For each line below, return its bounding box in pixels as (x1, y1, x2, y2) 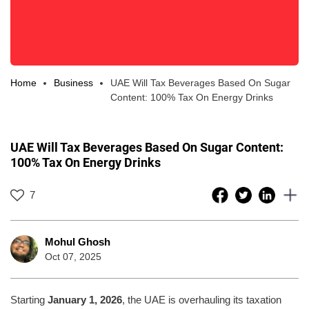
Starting (10, 293, 48, 306)
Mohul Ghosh (45, 235, 110, 248)
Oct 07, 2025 (45, 250, 101, 262)
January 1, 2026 (48, 293, 122, 306)
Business (54, 77, 93, 88)
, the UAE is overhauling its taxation (122, 293, 281, 306)
